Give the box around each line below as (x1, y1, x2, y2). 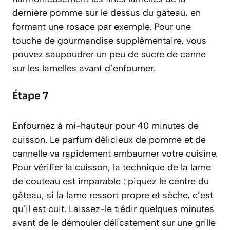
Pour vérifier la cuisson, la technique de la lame (12, 162, 211, 174)
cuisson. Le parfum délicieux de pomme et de (12, 134, 206, 146)
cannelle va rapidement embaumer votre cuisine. (12, 148, 218, 160)
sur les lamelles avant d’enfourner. (12, 63, 156, 74)
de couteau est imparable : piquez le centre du (12, 176, 209, 187)
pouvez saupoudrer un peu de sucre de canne (12, 49, 206, 61)
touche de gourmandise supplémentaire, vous (12, 35, 206, 47)
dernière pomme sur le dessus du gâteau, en (12, 7, 201, 19)
